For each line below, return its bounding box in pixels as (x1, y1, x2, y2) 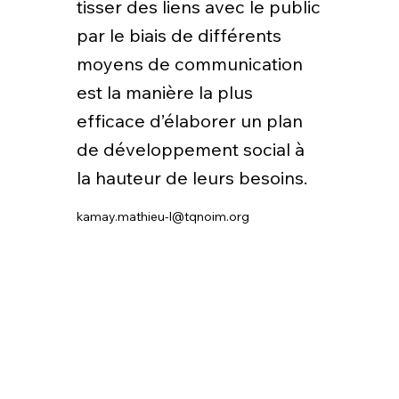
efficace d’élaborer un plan (76, 110, 303, 133)
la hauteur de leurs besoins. (76, 167, 312, 190)
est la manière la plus (76, 81, 253, 104)
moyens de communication (76, 53, 303, 76)
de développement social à (76, 138, 305, 161)
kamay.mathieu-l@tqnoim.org (76, 208, 249, 225)
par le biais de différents (76, 24, 281, 47)
